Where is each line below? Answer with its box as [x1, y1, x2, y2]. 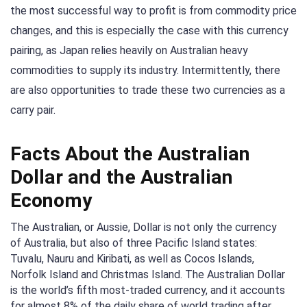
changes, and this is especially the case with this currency [10, 24, 288, 37]
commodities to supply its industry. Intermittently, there [10, 64, 280, 77]
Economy [10, 189, 92, 212]
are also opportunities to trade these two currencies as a [10, 84, 285, 97]
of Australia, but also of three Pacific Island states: [10, 236, 257, 250]
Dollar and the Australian [10, 166, 233, 189]
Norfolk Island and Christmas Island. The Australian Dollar [10, 268, 285, 282]
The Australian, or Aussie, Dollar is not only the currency [10, 221, 277, 234]
